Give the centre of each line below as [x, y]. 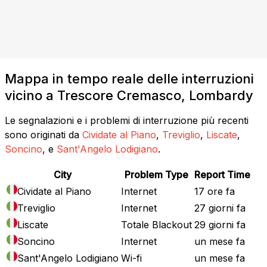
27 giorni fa [220, 208]
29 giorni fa [220, 224]
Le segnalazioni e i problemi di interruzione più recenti [127, 120]
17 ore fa [215, 191]
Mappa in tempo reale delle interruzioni [129, 78]
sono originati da [42, 134]
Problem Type [156, 174]
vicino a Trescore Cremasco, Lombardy [129, 95]
